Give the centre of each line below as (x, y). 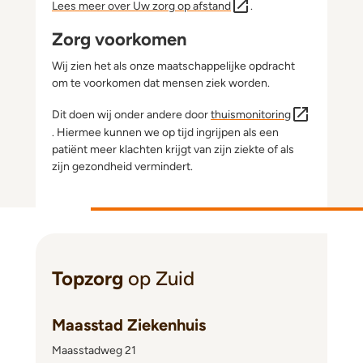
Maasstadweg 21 (94, 350)
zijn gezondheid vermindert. (122, 167)
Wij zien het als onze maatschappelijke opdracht (173, 66)
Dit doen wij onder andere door (131, 114)
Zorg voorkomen (120, 39)
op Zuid (161, 278)
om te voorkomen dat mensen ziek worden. (161, 83)
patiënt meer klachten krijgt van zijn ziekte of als (173, 149)
